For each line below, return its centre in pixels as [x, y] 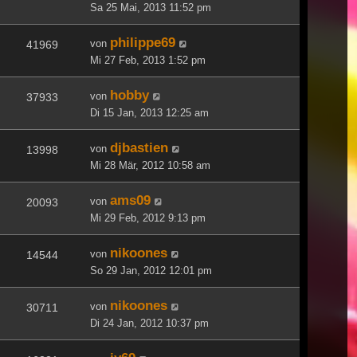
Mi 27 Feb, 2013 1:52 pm [148, 60]
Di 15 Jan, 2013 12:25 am [149, 112]
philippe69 [143, 42]
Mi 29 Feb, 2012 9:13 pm [148, 218]
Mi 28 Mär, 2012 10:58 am [150, 165]
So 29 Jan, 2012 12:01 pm [151, 270]
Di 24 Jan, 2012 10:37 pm [149, 323]
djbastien [139, 147]
